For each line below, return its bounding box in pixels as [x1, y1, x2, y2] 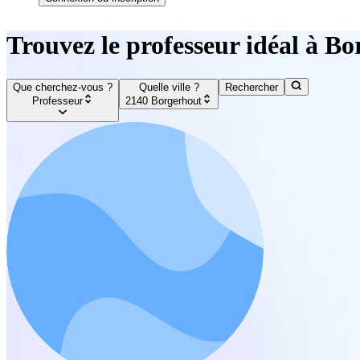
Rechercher [225, 81, 279, 94]
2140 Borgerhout [125, 94, 202, 107]
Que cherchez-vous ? [13, 81, 112, 94]
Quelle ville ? [138, 81, 199, 94]
